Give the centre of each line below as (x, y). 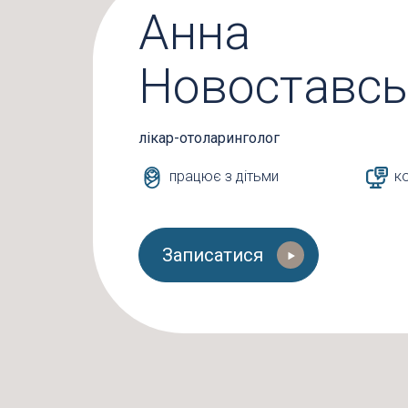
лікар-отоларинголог (209, 138)
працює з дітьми (222, 177)
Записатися (213, 255)
